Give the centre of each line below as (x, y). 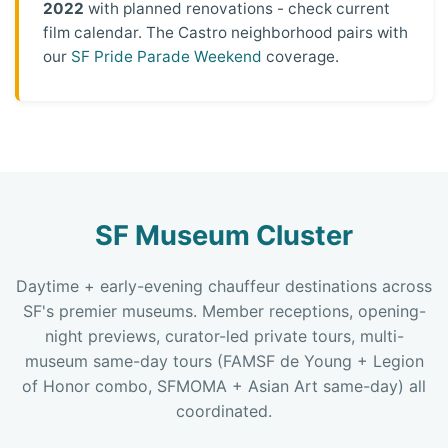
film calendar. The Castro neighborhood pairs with (225, 33)
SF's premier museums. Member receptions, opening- (224, 310)
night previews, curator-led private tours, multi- (224, 335)
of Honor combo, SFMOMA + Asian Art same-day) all (224, 385)
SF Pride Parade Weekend (166, 57)
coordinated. (224, 410)
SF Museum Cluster (224, 235)
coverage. (300, 57)
